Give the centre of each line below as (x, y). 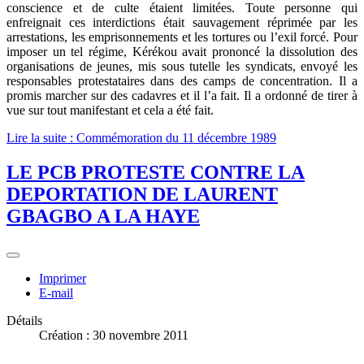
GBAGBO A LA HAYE (103, 216)
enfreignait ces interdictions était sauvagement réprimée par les (182, 22)
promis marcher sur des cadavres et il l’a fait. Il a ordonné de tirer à (182, 95)
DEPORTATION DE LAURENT (142, 194)
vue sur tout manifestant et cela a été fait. (110, 110)
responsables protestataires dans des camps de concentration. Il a (182, 80)
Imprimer (63, 278)
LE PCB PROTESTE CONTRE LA (156, 172)
